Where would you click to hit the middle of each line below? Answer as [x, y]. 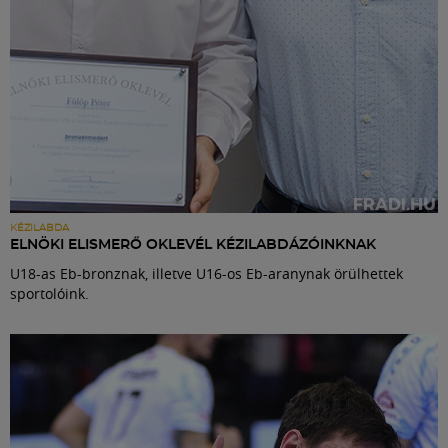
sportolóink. [49, 293]
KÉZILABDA [39, 227]
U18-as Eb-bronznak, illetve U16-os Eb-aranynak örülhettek [206, 273]
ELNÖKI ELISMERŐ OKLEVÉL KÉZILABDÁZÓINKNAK [193, 244]
